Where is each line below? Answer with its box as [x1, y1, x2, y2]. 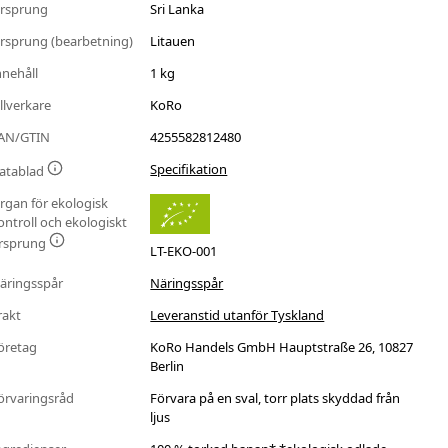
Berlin [150, 357, 185, 376]
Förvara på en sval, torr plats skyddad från [150, 389, 401, 408]
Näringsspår [150, 274, 224, 293]
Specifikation [150, 160, 228, 179]
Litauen [150, 32, 196, 51]
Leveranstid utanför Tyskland [150, 306, 325, 325]
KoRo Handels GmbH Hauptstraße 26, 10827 [150, 338, 414, 357]
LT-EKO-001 [150, 242, 218, 261]
